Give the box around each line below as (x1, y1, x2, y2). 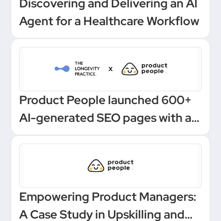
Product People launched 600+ (19, 92, 192, 108)
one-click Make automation (19, 127, 171, 143)
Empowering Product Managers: (19, 188, 197, 204)
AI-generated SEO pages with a (19, 110, 192, 125)
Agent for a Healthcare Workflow (19, 13, 200, 29)
